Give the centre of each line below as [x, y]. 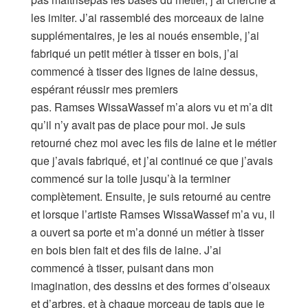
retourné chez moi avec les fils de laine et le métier [154, 142]
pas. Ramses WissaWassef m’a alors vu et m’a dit [152, 107]
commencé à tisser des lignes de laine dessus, [144, 71]
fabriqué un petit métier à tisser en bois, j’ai [135, 53]
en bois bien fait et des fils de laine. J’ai [126, 250]
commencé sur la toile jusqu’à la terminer [131, 178]
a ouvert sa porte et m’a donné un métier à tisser [147, 232]
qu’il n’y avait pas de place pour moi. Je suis [138, 124]
